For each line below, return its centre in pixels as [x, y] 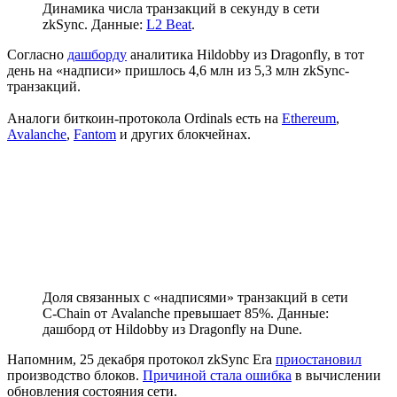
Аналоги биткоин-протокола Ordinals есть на [144, 118]
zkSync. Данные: [94, 24]
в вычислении [336, 375]
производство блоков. [75, 375]
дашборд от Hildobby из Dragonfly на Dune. [172, 329]
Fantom [95, 134]
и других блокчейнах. [183, 134]
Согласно [37, 54]
